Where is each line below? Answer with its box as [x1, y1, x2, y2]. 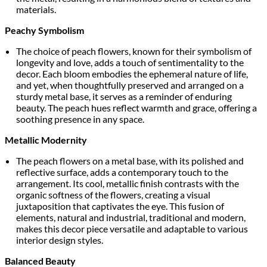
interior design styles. [16, 234, 104, 246]
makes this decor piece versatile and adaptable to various [16, 222, 249, 234]
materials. [16, 3, 57, 15]
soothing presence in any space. [16, 113, 145, 125]
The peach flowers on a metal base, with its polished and [16, 154, 244, 166]
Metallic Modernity [5, 133, 87, 145]
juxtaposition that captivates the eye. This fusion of [16, 200, 225, 212]
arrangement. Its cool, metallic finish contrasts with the [16, 177, 240, 189]
